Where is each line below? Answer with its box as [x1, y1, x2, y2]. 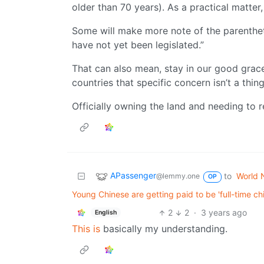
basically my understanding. [100, 223, 227, 235]
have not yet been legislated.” [72, 39, 204, 51]
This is [72, 223, 100, 235]
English [94, 208, 117, 216]
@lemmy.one [156, 171, 200, 181]
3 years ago [201, 207, 247, 218]
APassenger [110, 170, 156, 181]
